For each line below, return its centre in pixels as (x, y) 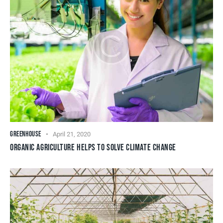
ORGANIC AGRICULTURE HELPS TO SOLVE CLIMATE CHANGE (93, 147)
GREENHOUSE (26, 134)
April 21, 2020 (72, 134)
